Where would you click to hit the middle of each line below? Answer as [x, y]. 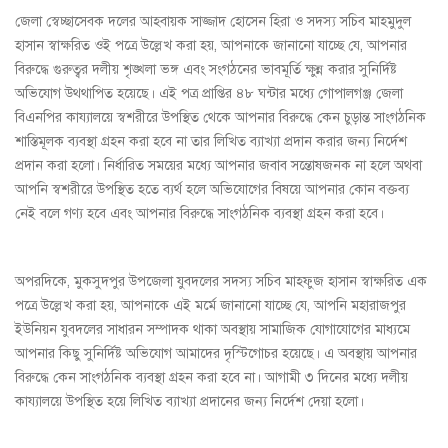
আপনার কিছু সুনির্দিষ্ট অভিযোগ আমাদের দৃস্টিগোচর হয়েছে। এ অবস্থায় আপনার [216, 354]
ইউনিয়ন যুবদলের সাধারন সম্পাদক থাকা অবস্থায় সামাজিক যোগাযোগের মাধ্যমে [212, 330]
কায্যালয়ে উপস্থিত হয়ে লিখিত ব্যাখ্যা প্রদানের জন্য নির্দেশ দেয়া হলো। [189, 402]
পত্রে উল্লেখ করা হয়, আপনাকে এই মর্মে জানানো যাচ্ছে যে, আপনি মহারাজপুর [210, 306]
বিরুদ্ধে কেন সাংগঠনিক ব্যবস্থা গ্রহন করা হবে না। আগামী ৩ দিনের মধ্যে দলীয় [211, 378]
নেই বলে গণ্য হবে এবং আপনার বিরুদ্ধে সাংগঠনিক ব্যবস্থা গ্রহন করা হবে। [199, 214]
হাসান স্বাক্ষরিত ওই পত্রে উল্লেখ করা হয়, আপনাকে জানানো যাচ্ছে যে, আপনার [211, 46]
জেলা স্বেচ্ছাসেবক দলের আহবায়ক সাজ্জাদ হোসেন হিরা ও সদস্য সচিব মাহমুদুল [213, 22]
